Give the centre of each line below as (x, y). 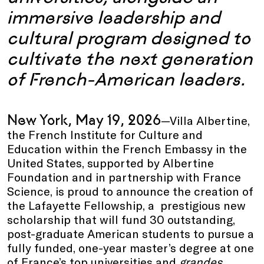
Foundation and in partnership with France (124, 176)
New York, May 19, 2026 (84, 120)
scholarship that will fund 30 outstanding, (121, 219)
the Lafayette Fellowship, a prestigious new (126, 205)
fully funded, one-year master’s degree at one (131, 247)
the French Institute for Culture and (105, 134)
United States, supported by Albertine (110, 162)
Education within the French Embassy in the (127, 148)
